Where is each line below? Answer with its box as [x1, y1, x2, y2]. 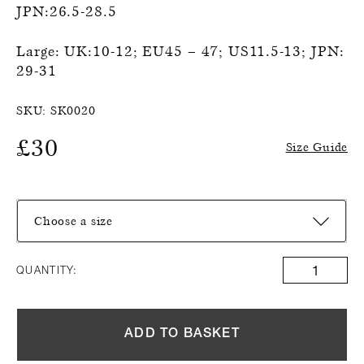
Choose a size [34, 213, 113, 228]
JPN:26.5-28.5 [16, 2, 117, 21]
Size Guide [285, 139, 348, 154]
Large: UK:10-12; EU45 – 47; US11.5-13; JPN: [16, 42, 344, 61]
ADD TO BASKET [124, 327, 240, 341]
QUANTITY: [16, 263, 78, 277]
